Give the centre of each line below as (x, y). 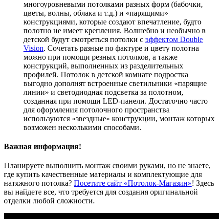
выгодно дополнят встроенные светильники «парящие (115, 83)
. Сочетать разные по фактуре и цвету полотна (121, 48)
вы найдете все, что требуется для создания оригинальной (101, 192)
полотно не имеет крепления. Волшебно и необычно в (115, 30)
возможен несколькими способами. (82, 127)
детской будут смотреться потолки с (84, 39)
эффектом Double (174, 39)
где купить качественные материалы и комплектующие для (103, 175)
